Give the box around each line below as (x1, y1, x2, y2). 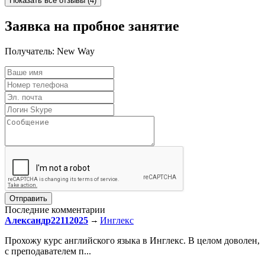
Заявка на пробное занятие (5, 18, 179, 34)
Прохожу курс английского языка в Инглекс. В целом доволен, (5, 235, 260, 245)
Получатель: (5, 46, 54, 56)
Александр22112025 (5, 215, 88, 225)
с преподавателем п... (5, 245, 91, 256)
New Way (54, 46, 95, 56)
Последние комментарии (5, 204, 105, 215)
